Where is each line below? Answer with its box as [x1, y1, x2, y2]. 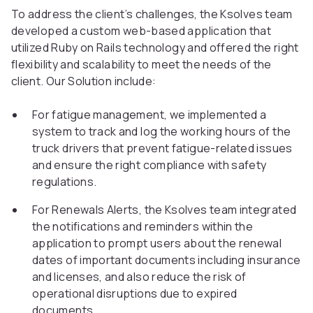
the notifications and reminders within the [32, 219, 254, 235]
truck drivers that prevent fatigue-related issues [32, 140, 293, 156]
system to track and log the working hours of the [32, 124, 291, 140]
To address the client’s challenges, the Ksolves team [11, 6, 293, 22]
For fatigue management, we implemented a [32, 107, 267, 123]
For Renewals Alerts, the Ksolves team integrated [32, 202, 297, 218]
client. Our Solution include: [11, 73, 156, 89]
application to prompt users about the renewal [32, 235, 282, 252]
